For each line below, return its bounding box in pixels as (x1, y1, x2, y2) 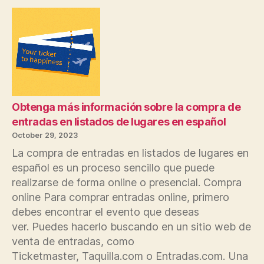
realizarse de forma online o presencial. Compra (12, 176, 242, 189)
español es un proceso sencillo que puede (12, 161, 214, 174)
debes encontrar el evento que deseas (12, 205, 199, 218)
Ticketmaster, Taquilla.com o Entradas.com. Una (12, 249, 248, 262)
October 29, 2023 (12, 130, 78, 140)
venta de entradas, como (12, 235, 134, 247)
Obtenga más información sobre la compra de (12, 100, 241, 113)
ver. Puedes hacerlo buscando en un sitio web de (12, 220, 251, 233)
